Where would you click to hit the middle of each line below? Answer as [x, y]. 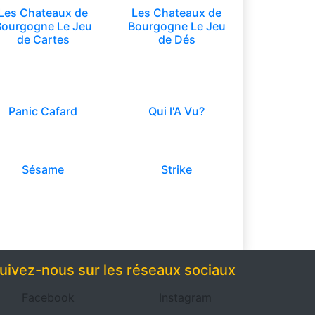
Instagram [185, 297]
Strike [176, 169]
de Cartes [43, 39]
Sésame [43, 169]
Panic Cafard [43, 111]
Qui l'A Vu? [176, 111]
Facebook [48, 297]
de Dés [176, 39]
